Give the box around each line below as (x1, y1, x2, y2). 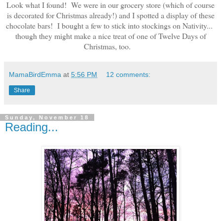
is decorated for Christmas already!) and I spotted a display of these (6, 10, 215, 21)
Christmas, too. (83, 41, 138, 52)
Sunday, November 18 (5, 114, 89, 121)
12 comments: (106, 71, 151, 79)
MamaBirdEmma (9, 71, 61, 79)
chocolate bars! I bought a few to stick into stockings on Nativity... (6, 20, 215, 31)
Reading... (5, 120, 58, 134)
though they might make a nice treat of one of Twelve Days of (15, 31, 206, 41)
